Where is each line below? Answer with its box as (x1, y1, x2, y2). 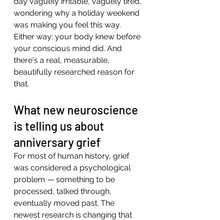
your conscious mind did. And (14, 44, 124, 53)
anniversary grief (14, 135, 101, 149)
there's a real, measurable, (14, 55, 111, 65)
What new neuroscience (14, 103, 140, 117)
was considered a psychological (14, 163, 133, 172)
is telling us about (14, 119, 107, 133)
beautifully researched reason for (14, 67, 137, 77)
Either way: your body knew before (14, 32, 142, 41)
